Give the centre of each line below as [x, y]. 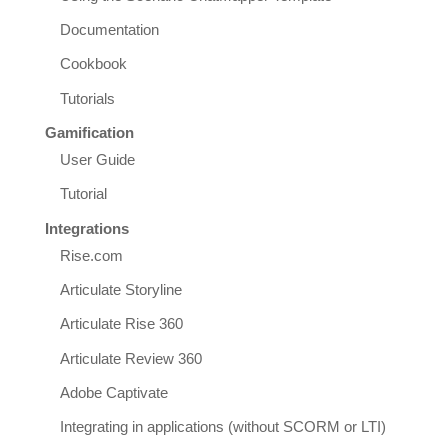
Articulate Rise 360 [121, 324]
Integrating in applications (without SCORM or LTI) [222, 427]
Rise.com [91, 255]
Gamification [89, 133]
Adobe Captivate [113, 393]
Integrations [86, 228]
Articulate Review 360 [130, 358]
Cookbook [93, 64]
